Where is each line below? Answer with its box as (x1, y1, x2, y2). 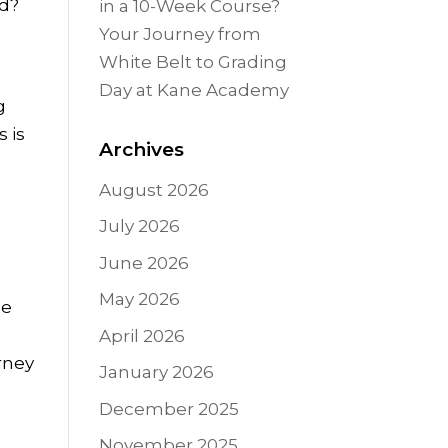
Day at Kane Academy (98, 79, 289, 100)
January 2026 (98, 362, 214, 383)
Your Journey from (98, 23, 261, 44)
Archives (98, 137, 184, 161)
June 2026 (98, 252, 189, 273)
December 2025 (98, 398, 239, 419)
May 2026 (98, 289, 180, 310)
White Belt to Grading (98, 51, 287, 72)
